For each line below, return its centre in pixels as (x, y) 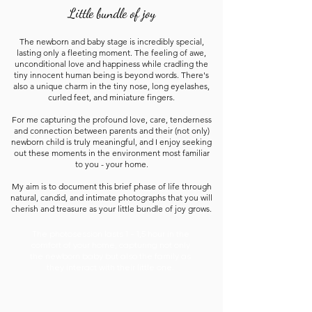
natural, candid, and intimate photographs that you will (111, 197)
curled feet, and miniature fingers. (111, 97)
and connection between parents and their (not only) (111, 131)
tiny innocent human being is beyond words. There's (111, 75)
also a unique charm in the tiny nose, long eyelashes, (111, 86)
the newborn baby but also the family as (110, 256)
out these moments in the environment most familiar (111, 153)
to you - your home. (111, 164)
